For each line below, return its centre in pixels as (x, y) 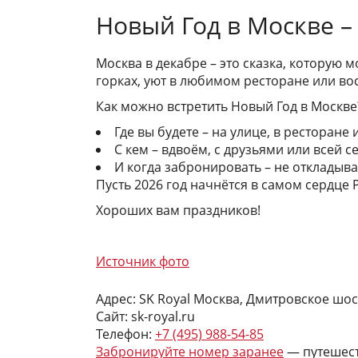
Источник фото (143, 261)
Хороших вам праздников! (178, 210)
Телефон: (125, 334)
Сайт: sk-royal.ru (145, 316)
